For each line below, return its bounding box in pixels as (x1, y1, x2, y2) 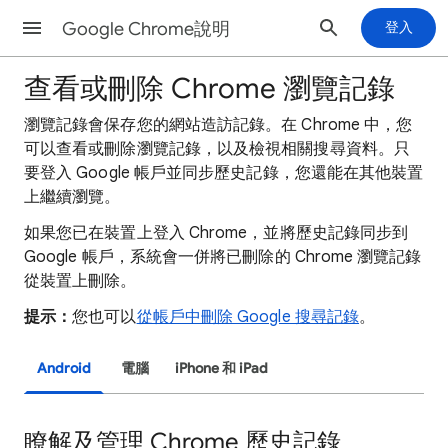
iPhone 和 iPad (175, 360, 268, 377)
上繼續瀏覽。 (24, 187, 121, 207)
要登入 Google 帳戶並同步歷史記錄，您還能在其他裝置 (24, 163, 424, 183)
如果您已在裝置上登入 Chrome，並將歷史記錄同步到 (24, 223, 409, 243)
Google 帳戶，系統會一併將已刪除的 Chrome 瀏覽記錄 (24, 247, 422, 267)
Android (37, 360, 91, 377)
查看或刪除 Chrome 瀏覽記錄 (24, 71, 395, 106)
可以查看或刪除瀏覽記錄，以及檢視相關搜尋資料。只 (24, 139, 410, 159)
